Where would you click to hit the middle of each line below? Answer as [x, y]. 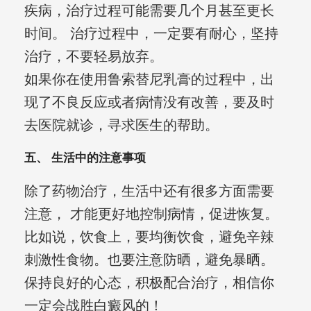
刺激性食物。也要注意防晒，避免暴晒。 [149, 260]
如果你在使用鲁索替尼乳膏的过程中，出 [149, 79]
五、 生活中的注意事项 [85, 158]
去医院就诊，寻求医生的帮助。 [121, 125]
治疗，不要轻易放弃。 [93, 57]
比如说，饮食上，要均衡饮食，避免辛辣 [149, 237]
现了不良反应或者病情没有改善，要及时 [149, 102]
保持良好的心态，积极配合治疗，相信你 [149, 283]
